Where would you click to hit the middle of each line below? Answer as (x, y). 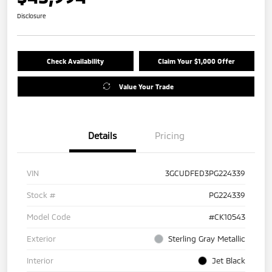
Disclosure (32, 15)
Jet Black (229, 260)
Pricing (169, 135)
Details (103, 135)
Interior (40, 260)
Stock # (41, 195)
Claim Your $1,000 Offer (197, 61)
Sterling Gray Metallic (207, 238)
